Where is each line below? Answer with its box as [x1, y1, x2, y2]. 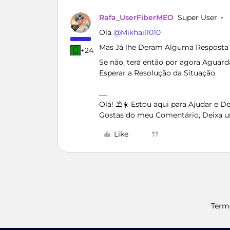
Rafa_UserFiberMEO [99, 13, 174, 22]
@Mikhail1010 [113, 28, 161, 37]
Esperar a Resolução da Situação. [99, 68, 217, 78]
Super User [178, 13, 217, 22]
